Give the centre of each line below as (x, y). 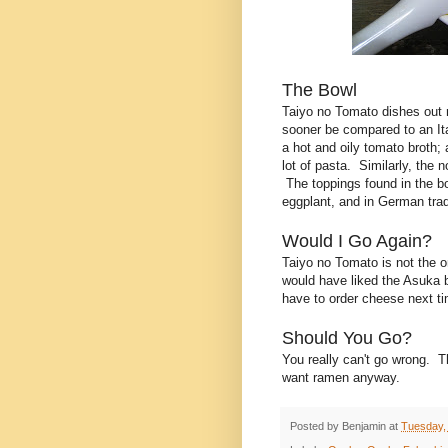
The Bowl (319, 90)
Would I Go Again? (357, 241)
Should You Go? (347, 338)
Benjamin (364, 426)
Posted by (316, 426)
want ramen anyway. (341, 378)
